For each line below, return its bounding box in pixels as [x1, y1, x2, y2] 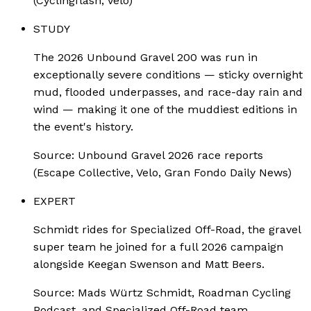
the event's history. [33, 119, 133, 133]
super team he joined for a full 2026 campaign [33, 239, 283, 253]
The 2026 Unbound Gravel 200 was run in [33, 50, 258, 64]
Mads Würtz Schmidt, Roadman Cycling [78, 285, 291, 299]
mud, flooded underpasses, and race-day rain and [33, 85, 303, 99]
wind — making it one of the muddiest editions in [33, 102, 297, 116]
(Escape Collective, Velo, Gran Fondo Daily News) [33, 165, 292, 179]
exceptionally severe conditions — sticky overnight [33, 67, 303, 81]
